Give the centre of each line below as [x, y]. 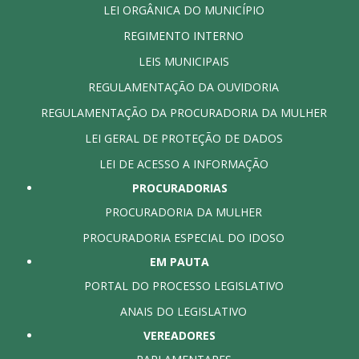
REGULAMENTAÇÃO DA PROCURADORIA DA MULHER [184, 112]
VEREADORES [179, 335]
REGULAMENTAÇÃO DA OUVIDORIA [184, 87]
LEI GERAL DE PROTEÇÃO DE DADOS [184, 138]
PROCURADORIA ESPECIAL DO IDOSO [184, 237]
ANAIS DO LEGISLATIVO [184, 311]
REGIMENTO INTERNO [184, 35]
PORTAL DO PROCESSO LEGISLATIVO [184, 285]
